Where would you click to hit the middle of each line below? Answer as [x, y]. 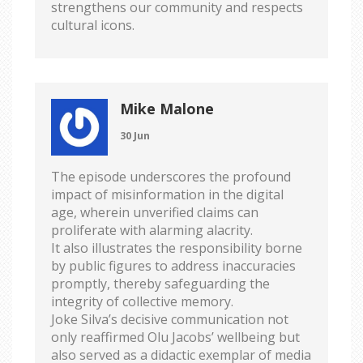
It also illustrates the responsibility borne [177, 248]
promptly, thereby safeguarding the [160, 283]
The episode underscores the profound [171, 176]
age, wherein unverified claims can [155, 212]
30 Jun [135, 135]
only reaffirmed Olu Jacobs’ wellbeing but [175, 337]
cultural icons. [93, 25]
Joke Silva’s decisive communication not [170, 319]
